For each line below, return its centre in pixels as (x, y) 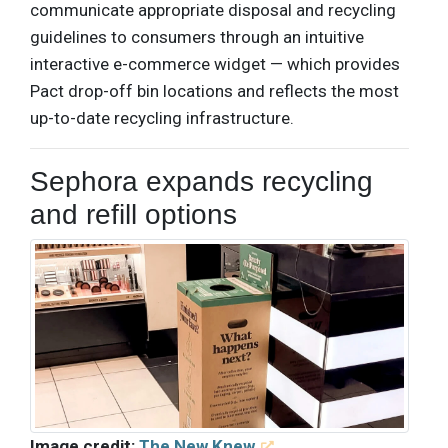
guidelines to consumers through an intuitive (197, 37)
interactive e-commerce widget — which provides (215, 64)
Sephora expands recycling (201, 182)
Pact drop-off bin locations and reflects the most (214, 91)
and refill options (133, 215)
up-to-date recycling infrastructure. (162, 118)
